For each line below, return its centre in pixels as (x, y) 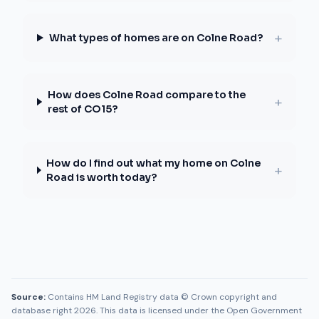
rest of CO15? (82, 109)
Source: (28, 297)
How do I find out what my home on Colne (154, 163)
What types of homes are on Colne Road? (156, 38)
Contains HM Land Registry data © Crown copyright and (162, 297)
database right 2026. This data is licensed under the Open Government (157, 310)
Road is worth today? (102, 177)
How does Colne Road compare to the (146, 95)
